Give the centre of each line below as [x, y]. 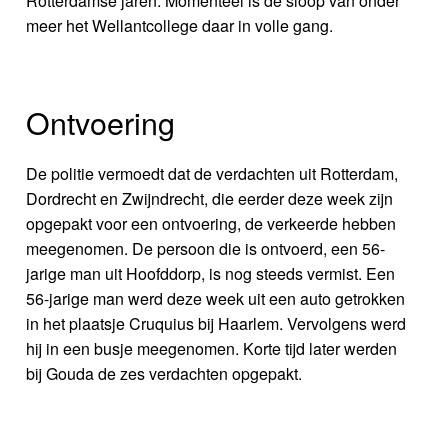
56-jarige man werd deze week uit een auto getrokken [216, 299]
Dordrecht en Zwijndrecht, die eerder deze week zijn [210, 199]
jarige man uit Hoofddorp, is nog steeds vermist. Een [211, 274]
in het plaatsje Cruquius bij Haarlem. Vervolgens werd [216, 324]
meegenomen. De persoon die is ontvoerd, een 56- [206, 249]
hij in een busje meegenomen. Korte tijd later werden [212, 349]
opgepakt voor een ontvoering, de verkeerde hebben [211, 224]
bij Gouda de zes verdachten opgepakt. [164, 374]
